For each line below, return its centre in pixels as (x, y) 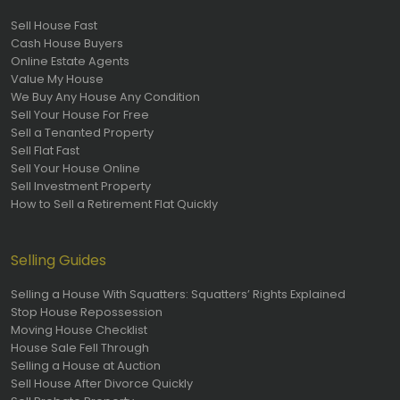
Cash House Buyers (67, 43)
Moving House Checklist (79, 329)
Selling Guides (58, 260)
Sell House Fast (54, 25)
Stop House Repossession (87, 312)
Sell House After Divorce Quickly (102, 383)
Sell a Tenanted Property (82, 132)
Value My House (57, 79)
